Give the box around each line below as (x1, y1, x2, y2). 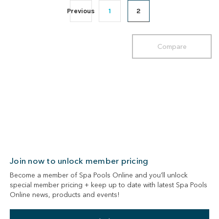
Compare (157, 42, 187, 51)
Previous (66, 7, 95, 16)
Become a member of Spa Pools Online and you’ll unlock (10, 171, 188, 180)
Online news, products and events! (10, 190, 119, 199)
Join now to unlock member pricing (10, 155, 149, 166)
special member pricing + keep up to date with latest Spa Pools (10, 180, 207, 190)
